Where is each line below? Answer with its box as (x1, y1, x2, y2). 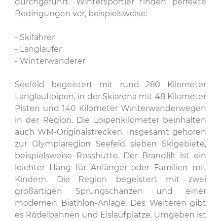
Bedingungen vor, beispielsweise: (15, 9, 147, 18)
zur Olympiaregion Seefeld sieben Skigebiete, (15, 139, 206, 148)
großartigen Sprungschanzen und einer (15, 186, 206, 196)
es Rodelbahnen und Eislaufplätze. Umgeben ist (15, 210, 206, 220)
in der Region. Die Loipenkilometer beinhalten (15, 115, 206, 125)
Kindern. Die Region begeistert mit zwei (15, 175, 206, 184)
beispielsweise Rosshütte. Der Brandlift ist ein (15, 151, 206, 160)
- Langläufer (15, 44, 62, 54)
